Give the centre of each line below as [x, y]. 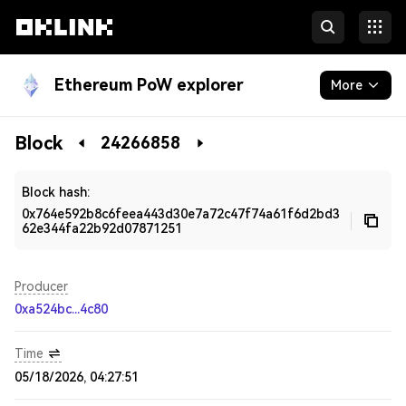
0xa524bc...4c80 [61, 309]
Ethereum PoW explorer [149, 85]
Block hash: [56, 192]
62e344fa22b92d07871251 [102, 228]
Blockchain [50, 135]
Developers [52, 171]
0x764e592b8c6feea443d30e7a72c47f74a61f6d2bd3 [181, 214]
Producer [41, 286]
